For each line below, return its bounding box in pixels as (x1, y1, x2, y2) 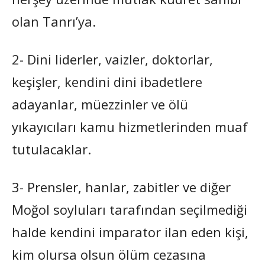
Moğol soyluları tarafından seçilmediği (12, 200, 247, 218)
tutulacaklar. (12, 140, 91, 158)
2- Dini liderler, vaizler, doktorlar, (12, 50, 213, 68)
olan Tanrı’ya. (12, 12, 96, 30)
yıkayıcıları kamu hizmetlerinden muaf (12, 117, 248, 135)
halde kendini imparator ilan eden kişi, (12, 222, 248, 241)
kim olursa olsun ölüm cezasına (12, 245, 206, 263)
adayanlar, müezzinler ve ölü (12, 95, 188, 113)
